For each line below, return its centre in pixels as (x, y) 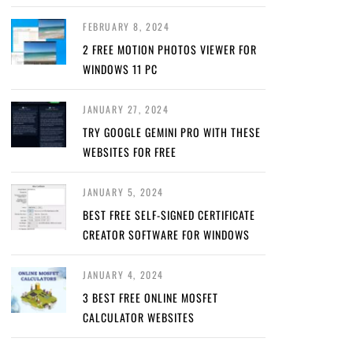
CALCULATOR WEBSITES (139, 317)
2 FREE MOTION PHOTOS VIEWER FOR (170, 49)
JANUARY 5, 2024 (123, 192)
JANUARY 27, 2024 (126, 109)
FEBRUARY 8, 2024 (126, 26)
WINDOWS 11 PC (120, 69)
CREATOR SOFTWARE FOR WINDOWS (166, 234)
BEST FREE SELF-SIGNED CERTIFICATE (169, 215)
